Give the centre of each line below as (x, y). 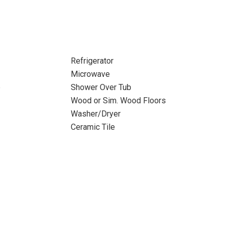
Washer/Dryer (95, 114)
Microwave (90, 74)
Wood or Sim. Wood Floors (118, 101)
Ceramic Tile (93, 127)
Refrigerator (92, 61)
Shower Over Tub (101, 87)
